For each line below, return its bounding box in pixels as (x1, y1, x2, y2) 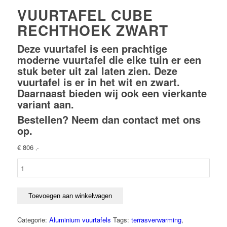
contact (122, 112, 159, 127)
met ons (158, 112, 201, 127)
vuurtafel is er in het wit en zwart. (17, 74, 180, 89)
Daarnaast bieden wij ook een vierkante (17, 86, 207, 100)
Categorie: (17, 215, 49, 225)
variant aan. (17, 97, 74, 111)
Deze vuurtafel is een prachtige (17, 41, 167, 56)
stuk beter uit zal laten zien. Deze (17, 63, 177, 78)
